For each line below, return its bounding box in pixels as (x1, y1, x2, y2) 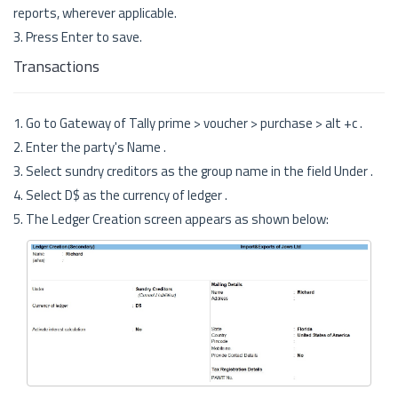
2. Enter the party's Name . (13, 137, 166, 158)
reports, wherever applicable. (13, 3, 177, 24)
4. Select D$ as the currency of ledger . (13, 185, 227, 206)
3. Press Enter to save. (13, 27, 142, 48)
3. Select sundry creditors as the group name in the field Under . (13, 161, 373, 182)
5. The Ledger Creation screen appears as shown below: (13, 209, 329, 230)
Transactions (13, 54, 99, 79)
